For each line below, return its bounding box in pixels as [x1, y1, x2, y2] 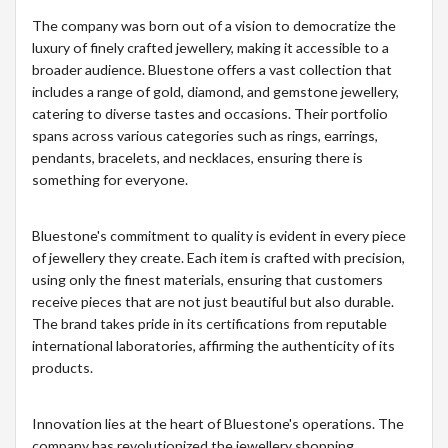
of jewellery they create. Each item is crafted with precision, [32, 248, 405, 266]
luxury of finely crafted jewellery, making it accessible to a [32, 38, 389, 56]
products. [32, 358, 93, 376]
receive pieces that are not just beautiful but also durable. [32, 292, 394, 310]
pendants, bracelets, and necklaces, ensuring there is [32, 148, 363, 166]
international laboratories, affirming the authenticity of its [32, 336, 395, 354]
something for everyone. [32, 170, 188, 188]
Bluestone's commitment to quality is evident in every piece [32, 226, 406, 244]
